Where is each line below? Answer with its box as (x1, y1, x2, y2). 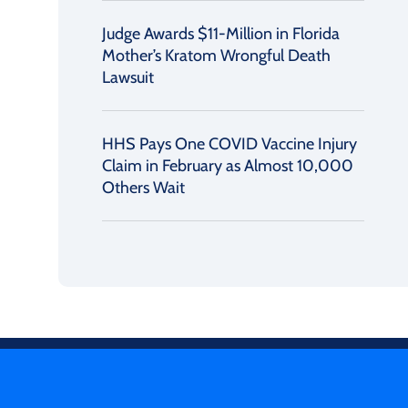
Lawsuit (102, 67, 154, 87)
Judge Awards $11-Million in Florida (102, 24, 340, 44)
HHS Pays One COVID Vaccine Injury (102, 134, 357, 154)
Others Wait (102, 178, 185, 198)
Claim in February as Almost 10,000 (102, 156, 353, 176)
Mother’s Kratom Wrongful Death (102, 46, 331, 66)
